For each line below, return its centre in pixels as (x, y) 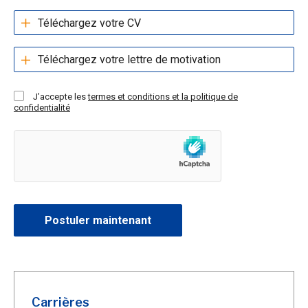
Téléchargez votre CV (89, 23)
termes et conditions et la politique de (163, 96)
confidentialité (42, 107)
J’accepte (53, 96)
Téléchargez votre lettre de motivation (129, 60)
